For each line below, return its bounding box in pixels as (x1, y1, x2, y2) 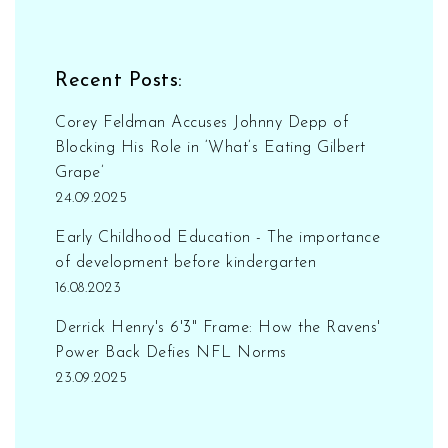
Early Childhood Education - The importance (55, 230, 380, 246)
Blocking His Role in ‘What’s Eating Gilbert (55, 140, 366, 156)
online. (35, 75, 89, 93)
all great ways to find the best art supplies (35, 50, 392, 68)
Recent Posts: (55, 71, 183, 91)
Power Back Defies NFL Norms (55, 345, 287, 361)
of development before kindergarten (55, 255, 316, 271)
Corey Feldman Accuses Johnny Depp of (55, 115, 348, 131)
